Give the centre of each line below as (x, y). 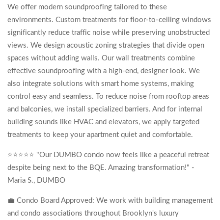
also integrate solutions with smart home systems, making (101, 84)
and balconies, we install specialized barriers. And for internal (105, 109)
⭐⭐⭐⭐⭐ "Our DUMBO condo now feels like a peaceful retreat (108, 155)
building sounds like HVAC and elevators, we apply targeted (103, 122)
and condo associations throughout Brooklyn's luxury (93, 213)
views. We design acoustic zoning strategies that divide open (106, 45)
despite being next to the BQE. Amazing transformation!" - (101, 168)
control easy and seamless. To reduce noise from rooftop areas (108, 96)
